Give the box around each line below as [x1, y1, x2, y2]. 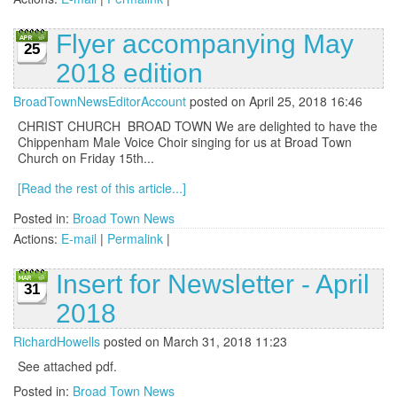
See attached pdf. [18, 357, 117, 376]
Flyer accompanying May [56, 29, 354, 59]
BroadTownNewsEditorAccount [13, 92, 186, 111]
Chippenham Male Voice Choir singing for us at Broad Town [18, 133, 352, 152]
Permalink [107, 230, 163, 248]
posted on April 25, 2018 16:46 [186, 92, 362, 111]
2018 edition [56, 58, 203, 89]
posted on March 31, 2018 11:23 [100, 332, 287, 351]
